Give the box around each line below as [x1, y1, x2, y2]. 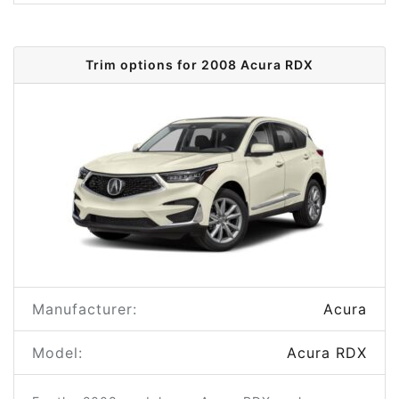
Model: [32, 344, 83, 362]
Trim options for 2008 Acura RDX [85, 57, 313, 72]
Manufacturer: [32, 300, 137, 318]
